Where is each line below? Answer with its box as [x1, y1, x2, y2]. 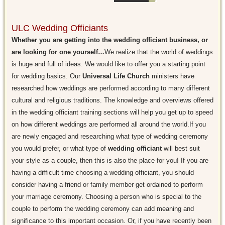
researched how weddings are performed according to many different [11, 84, 210, 92]
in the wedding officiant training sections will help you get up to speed [11, 108, 213, 117]
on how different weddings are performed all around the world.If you [11, 121, 206, 129]
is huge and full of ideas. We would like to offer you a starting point [11, 60, 205, 68]
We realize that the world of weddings [104, 48, 213, 56]
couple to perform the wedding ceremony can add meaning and [11, 205, 194, 213]
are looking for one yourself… [11, 48, 104, 56]
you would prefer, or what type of [11, 145, 108, 153]
